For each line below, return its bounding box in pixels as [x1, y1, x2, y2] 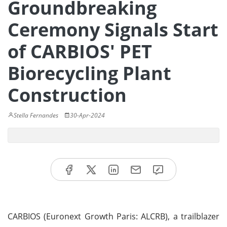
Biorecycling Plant [8, 61, 171, 86]
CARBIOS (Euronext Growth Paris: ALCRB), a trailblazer [8, 210, 219, 222]
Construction [8, 83, 127, 107]
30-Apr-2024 [70, 111, 105, 120]
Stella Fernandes [14, 111, 58, 120]
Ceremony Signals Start [8, 17, 218, 42]
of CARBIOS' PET [8, 39, 152, 64]
